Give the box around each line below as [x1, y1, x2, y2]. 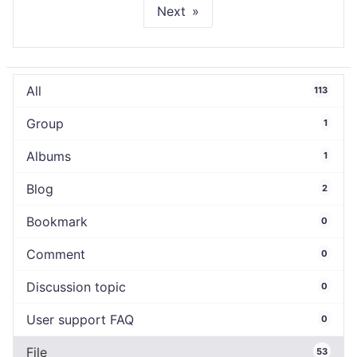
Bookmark [26, 214, 88, 230]
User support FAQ [26, 312, 134, 328]
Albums [26, 148, 71, 165]
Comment [26, 246, 85, 263]
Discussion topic [26, 279, 126, 296]
